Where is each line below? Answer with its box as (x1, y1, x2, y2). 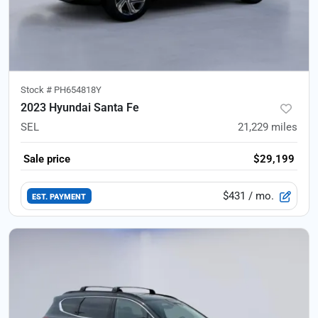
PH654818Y (54, 84, 102, 95)
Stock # (21, 84, 54, 95)
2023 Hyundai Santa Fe (21, 101, 139, 114)
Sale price (23, 153, 70, 165)
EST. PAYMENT (32, 191, 87, 202)
